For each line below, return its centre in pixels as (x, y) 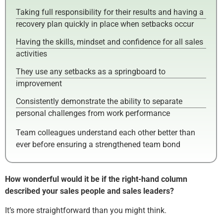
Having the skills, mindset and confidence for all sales (110, 42)
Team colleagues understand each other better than (106, 132)
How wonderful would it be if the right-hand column (96, 179)
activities (31, 54)
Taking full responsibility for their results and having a (110, 12)
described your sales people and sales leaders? (89, 191)
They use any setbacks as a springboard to (91, 72)
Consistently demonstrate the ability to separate (99, 102)
